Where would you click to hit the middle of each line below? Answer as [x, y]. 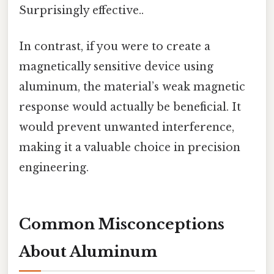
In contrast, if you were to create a [115, 47]
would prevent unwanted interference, [127, 128]
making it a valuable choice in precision [130, 148]
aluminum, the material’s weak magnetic [132, 87]
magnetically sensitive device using [116, 67]
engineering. [54, 168]
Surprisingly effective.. [81, 10]
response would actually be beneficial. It [130, 107]
